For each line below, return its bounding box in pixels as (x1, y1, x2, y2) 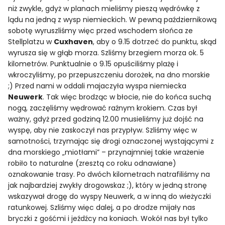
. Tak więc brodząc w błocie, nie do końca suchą (43, 92, 211, 102)
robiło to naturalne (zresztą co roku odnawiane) (8, 158, 177, 168)
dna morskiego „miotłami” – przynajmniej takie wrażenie (8, 147, 205, 157)
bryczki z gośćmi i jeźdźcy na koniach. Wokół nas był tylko (8, 213, 208, 223)
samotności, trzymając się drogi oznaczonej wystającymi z (8, 136, 214, 146)
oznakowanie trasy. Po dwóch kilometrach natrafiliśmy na (8, 169, 210, 179)
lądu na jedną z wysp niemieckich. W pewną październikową (8, 15, 217, 25)
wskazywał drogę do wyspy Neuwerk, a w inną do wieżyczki (8, 191, 211, 201)
